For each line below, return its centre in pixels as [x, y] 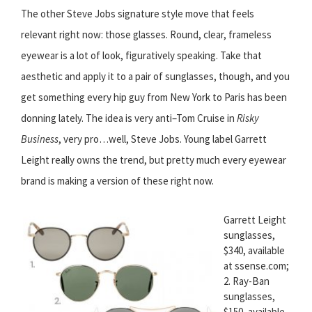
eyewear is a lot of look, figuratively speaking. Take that [141, 56]
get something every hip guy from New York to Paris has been [154, 97]
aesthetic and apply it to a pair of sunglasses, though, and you [155, 77]
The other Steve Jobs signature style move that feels [138, 14]
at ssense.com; [256, 266]
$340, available [254, 251]
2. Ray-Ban [247, 281]
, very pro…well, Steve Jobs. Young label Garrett [163, 139]
